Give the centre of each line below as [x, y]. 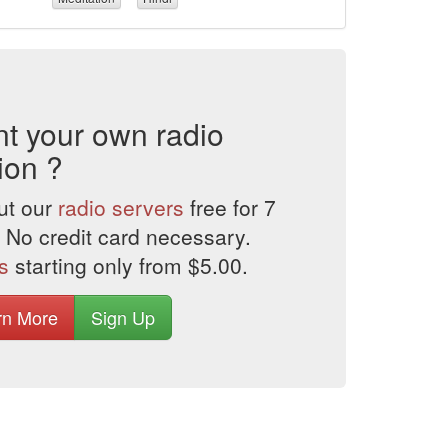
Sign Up [122, 317]
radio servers [120, 207]
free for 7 [229, 207]
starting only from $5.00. [128, 265]
